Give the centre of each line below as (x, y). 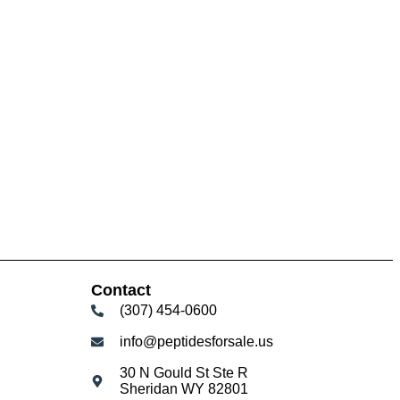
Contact (121, 291)
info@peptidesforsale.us (196, 342)
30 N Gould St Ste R (183, 373)
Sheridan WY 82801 (183, 389)
